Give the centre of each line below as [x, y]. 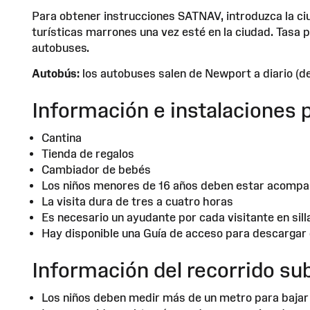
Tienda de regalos [88, 153]
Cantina [62, 137]
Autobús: [56, 73]
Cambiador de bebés [96, 169]
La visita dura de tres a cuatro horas [137, 201]
